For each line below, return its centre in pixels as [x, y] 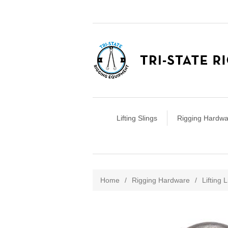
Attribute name [117, 168]
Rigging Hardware [161, 180]
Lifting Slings [137, 118]
